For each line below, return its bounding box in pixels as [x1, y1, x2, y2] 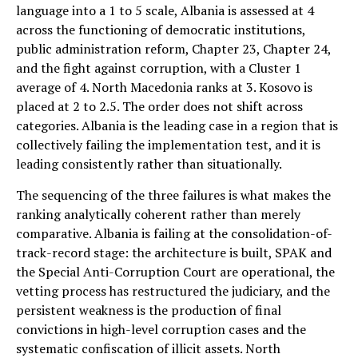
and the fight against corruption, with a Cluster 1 [16, 58, 301, 77]
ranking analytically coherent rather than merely [16, 205, 300, 223]
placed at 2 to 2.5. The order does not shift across [16, 97, 303, 115]
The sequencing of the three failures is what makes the [16, 185, 331, 204]
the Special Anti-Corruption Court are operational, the [16, 262, 335, 280]
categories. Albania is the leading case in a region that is [16, 116, 338, 134]
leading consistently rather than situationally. [16, 154, 282, 173]
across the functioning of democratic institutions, [16, 20, 305, 38]
